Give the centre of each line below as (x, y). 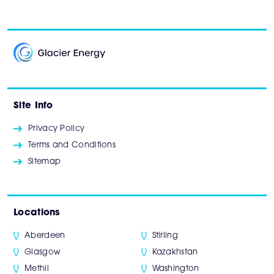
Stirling (165, 236)
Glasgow (43, 253)
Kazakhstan (175, 253)
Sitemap (45, 162)
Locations (37, 213)
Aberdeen (45, 236)
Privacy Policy (57, 129)
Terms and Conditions (72, 146)
